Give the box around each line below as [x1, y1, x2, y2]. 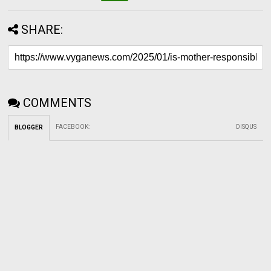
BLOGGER [15, 123, 44, 131]
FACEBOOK [56, 123, 89, 130]
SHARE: [21, 22, 64, 37]
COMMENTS [23, 95, 92, 110]
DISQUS [236, 123, 257, 130]
